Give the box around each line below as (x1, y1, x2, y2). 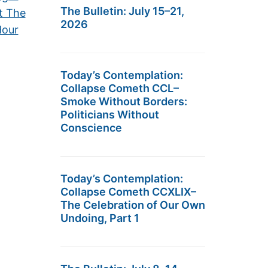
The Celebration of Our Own (60, 199, 205, 211)
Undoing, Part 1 (60, 212, 139, 224)
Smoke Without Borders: (60, 95, 187, 108)
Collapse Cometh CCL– (60, 82, 179, 95)
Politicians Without (60, 108, 159, 121)
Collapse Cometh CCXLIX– (60, 185, 196, 198)
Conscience (60, 121, 122, 134)
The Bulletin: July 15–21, (60, 5, 184, 17)
